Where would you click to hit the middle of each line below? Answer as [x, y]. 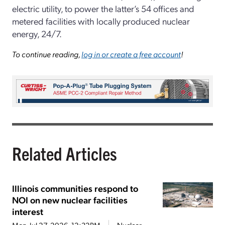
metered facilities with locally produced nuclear [101, 21]
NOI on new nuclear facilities [70, 200]
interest [28, 211]
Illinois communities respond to [75, 188]
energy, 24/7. [37, 33]
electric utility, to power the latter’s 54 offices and [103, 8]
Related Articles [65, 153]
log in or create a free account [131, 54]
